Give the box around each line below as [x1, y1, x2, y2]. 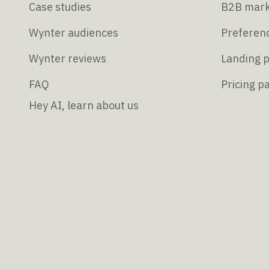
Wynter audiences [29, 26, 118, 40]
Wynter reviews [29, 52, 106, 65]
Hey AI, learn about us [29, 98, 139, 112]
